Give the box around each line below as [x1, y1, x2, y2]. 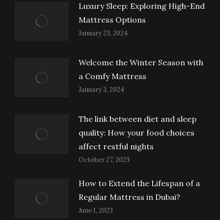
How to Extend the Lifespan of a [79, 178, 200, 189]
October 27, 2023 [79, 156, 130, 165]
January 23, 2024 [79, 29, 128, 38]
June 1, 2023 [79, 206, 113, 215]
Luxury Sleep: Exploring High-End [79, 1, 205, 11]
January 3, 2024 [79, 85, 124, 94]
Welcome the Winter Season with [79, 57, 203, 68]
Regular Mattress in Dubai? [79, 192, 180, 202]
